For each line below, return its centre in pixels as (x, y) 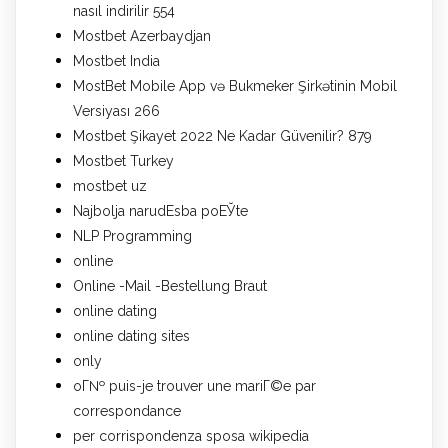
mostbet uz (110, 185)
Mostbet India (116, 60)
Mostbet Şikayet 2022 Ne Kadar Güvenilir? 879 (222, 135)
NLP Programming (132, 235)
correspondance (127, 410)
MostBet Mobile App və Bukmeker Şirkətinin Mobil (235, 85)
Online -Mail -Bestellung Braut (170, 285)
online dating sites (131, 335)
